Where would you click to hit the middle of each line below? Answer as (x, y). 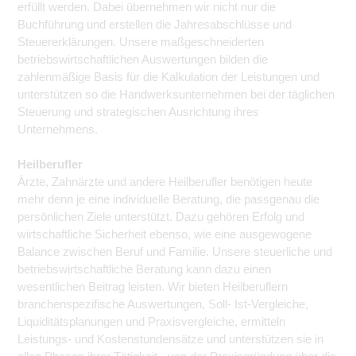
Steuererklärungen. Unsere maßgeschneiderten (141, 42)
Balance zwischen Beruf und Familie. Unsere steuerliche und (175, 252)
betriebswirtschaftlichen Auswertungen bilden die (143, 59)
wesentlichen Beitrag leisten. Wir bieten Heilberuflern (153, 286)
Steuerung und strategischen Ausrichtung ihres (138, 112)
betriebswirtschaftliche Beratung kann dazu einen (144, 269)
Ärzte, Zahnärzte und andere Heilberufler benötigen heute (165, 182)
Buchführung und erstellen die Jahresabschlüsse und (155, 24)
